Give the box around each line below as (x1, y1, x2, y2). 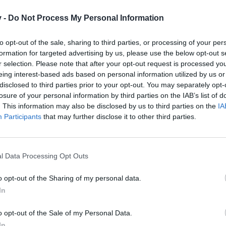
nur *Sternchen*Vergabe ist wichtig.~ (98, 212, 199, 219)
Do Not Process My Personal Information (8, 14, 164, 22)
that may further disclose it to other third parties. (41, 112, 196, 121)
